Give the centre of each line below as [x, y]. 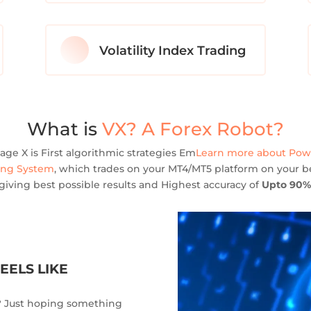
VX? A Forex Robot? [193, 129]
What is [65, 129]
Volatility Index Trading [172, 51]
